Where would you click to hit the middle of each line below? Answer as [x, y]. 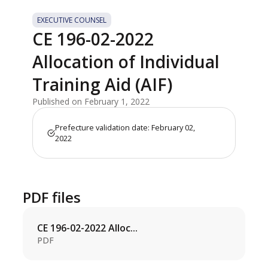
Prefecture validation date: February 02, [125, 128]
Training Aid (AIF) [103, 85]
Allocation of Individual [126, 62]
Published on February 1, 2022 [91, 102]
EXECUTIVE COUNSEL [72, 20]
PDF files [52, 197]
